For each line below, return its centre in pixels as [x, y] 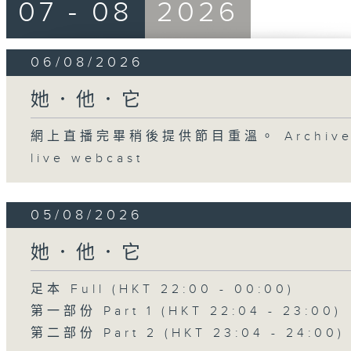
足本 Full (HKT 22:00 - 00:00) [163, 289]
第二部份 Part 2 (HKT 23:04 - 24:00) [188, 333]
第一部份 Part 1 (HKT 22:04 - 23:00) [186, 311]
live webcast [87, 159]
